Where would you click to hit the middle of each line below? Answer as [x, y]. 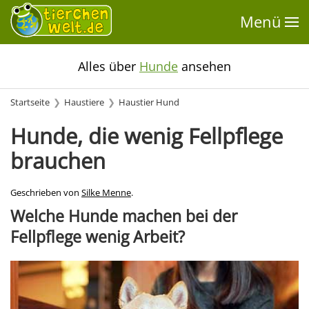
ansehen [205, 66]
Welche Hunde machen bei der [124, 216]
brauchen [58, 161]
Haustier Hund [149, 102]
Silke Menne [106, 193]
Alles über [109, 66]
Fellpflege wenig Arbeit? [98, 237]
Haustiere [84, 102]
